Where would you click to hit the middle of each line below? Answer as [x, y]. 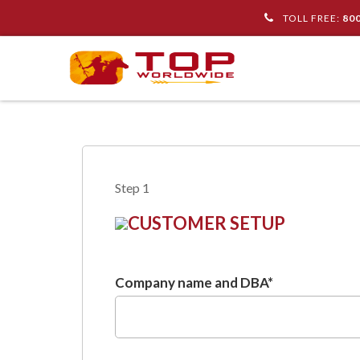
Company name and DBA [191, 282]
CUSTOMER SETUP [207, 223]
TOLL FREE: [311, 18]
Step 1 [132, 188]
